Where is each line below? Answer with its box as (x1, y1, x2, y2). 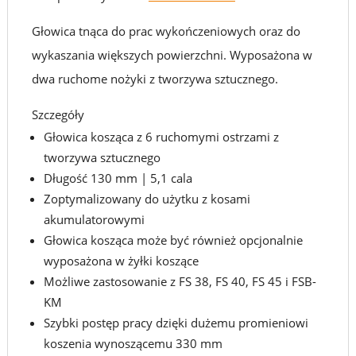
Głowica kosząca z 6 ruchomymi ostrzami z (43, 129, 279, 145)
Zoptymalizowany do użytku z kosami (43, 191, 250, 207)
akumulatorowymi (43, 211, 145, 227)
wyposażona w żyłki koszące (43, 253, 199, 269)
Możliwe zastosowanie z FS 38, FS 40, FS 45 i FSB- (43, 273, 316, 289)
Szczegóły (31, 106, 87, 122)
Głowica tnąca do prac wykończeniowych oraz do (31, 23, 300, 39)
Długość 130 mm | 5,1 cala (43, 170, 192, 186)
